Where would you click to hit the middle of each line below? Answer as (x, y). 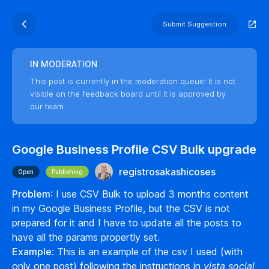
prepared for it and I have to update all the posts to (127, 223)
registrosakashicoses (167, 172)
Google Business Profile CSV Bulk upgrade (134, 150)
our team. (48, 106)
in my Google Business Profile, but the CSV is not (121, 208)
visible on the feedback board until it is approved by (128, 94)
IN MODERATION (64, 64)
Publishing (67, 172)
